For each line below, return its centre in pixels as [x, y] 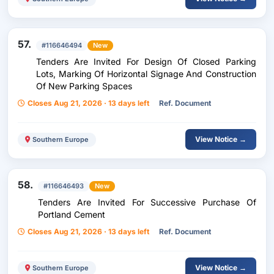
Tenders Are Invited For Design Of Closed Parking [146, 61]
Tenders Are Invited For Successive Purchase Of [147, 202]
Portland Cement [72, 214]
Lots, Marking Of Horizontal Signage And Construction [146, 74]
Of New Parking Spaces [84, 86]
